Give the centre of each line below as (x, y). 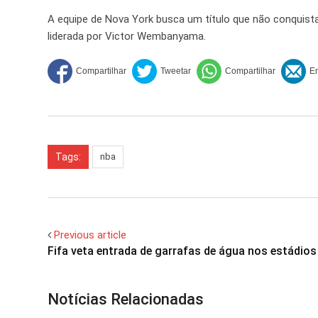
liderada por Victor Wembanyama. (127, 36)
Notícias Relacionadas (126, 299)
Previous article (90, 235)
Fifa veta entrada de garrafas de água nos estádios (182, 251)
